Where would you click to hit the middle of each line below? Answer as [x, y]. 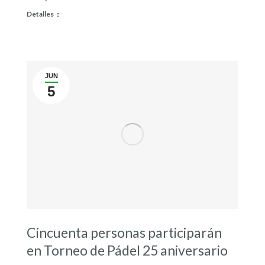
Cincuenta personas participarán [124, 233]
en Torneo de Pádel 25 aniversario [127, 251]
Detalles [40, 14]
